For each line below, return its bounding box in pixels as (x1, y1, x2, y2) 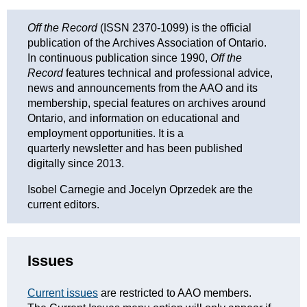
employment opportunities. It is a (27, 127, 184, 139)
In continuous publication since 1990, (27, 52, 210, 64)
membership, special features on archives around (27, 97, 266, 109)
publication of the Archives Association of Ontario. (27, 37, 267, 49)
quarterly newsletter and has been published (27, 143, 243, 154)
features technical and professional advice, (63, 67, 273, 79)
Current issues (27, 287, 98, 299)
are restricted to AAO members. (101, 287, 251, 299)
